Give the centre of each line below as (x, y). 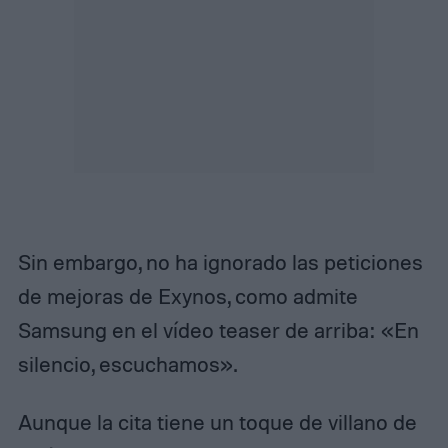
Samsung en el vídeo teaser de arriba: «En (218, 330)
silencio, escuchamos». (127, 364)
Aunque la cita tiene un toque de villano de (217, 421)
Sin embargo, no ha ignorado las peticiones (220, 262)
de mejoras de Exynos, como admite (187, 296)
